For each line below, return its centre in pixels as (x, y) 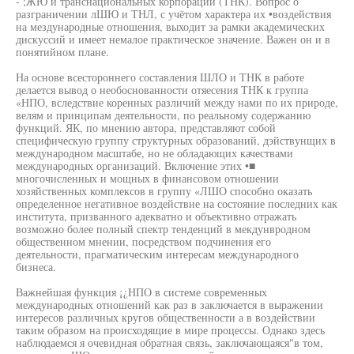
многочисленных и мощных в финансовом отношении (147, 178)
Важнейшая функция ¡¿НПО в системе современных (141, 292)
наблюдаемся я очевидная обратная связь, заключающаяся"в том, (169, 343)
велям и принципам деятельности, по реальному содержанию (163, 115)
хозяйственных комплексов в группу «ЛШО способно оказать (164, 191)
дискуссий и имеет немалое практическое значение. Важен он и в (173, 39)
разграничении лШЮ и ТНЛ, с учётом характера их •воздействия (173, 14)
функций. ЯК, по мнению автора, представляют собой (146, 128)
